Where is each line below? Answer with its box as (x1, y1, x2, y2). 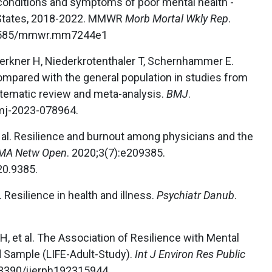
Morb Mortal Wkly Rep (125, 12, 228, 25)
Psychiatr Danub (157, 189, 234, 202)
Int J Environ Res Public (135, 248, 245, 261)
